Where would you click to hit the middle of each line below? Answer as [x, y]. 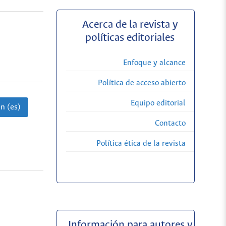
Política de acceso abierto [142, 83]
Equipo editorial [158, 103]
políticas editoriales [130, 38]
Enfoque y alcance [154, 63]
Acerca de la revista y [130, 25]
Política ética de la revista [141, 143]
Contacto [170, 123]
